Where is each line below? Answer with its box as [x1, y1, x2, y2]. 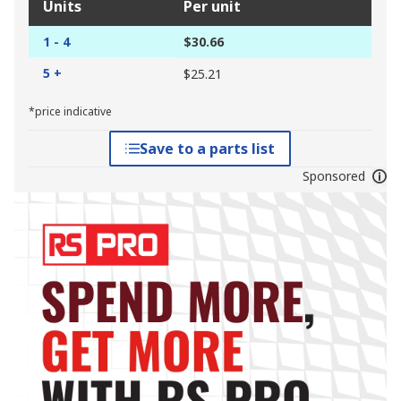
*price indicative [29, 104, 112, 120]
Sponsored [302, 167, 365, 185]
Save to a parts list [140, 139, 276, 159]
